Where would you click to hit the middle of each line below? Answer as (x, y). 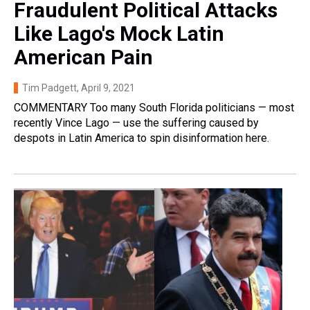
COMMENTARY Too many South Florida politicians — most (154, 108)
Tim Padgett (49, 88)
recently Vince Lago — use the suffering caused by (136, 123)
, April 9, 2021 (106, 88)
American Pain (83, 57)
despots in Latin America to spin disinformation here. (142, 138)
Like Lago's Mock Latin (119, 34)
